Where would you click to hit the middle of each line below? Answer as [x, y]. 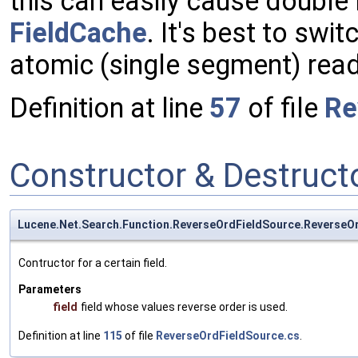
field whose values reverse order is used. [184, 307]
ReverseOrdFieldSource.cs [228, 336]
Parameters [50, 290]
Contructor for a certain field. [93, 263]
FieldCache [78, 33]
